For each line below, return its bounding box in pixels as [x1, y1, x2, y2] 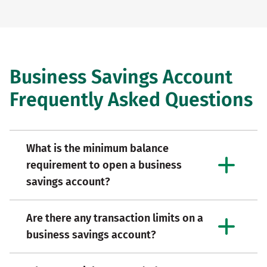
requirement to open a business [26, 158, 182, 172]
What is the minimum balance [26, 141, 169, 155]
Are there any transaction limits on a [26, 211, 203, 225]
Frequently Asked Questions [10, 88, 253, 111]
